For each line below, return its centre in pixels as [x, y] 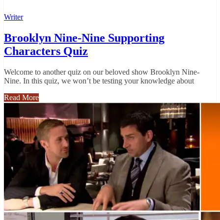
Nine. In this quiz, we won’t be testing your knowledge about [99, 81]
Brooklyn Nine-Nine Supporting [84, 38]
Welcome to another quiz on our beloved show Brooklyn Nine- [102, 72]
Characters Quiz [46, 51]
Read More [21, 97]
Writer [14, 17]
